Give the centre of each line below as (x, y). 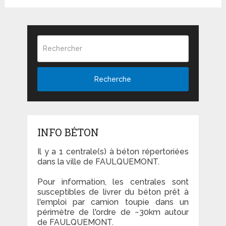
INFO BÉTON (68, 132)
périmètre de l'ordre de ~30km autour (113, 212)
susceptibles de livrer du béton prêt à (113, 192)
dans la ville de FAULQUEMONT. (98, 162)
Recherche (113, 79)
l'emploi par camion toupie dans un (113, 202)
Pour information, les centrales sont (113, 182)
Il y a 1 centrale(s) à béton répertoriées (113, 152)
